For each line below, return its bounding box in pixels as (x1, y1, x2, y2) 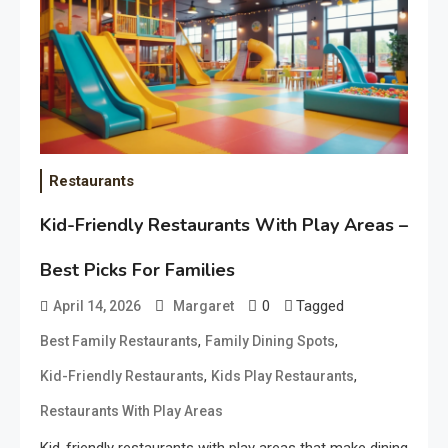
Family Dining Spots (205, 333, 335, 350)
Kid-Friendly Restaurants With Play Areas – (40, 213, 408, 238)
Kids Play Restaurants (211, 368, 354, 385)
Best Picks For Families (40, 258, 235, 283)
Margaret (173, 298, 234, 315)
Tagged (296, 297, 344, 316)
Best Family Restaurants (40, 333, 198, 350)
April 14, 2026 (53, 298, 141, 315)
